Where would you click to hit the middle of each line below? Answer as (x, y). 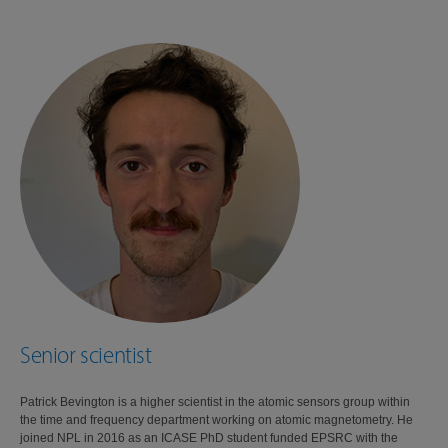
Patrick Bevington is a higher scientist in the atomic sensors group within (215, 402)
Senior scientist (86, 355)
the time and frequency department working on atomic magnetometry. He (216, 420)
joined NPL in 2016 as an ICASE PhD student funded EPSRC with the (209, 438)
